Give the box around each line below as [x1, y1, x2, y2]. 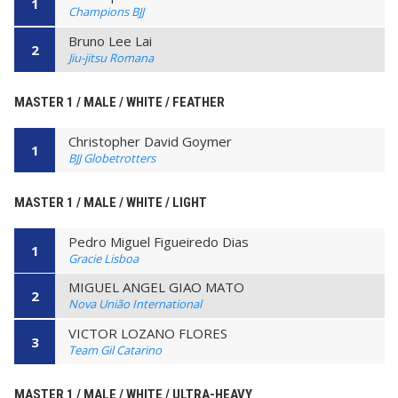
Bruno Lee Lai [68, 31, 152, 50]
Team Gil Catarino [68, 341, 162, 358]
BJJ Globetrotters [68, 149, 155, 166]
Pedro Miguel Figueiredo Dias [68, 232, 249, 251]
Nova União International [68, 296, 202, 313]
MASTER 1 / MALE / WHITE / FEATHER [14, 93, 225, 110]
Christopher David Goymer [68, 131, 232, 150]
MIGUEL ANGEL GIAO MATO [68, 278, 244, 297]
